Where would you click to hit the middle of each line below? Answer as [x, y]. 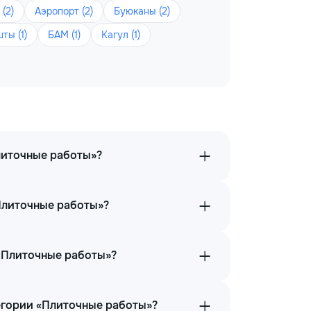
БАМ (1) [64, 35]
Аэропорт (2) [64, 11]
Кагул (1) [121, 35]
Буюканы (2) [142, 11]
